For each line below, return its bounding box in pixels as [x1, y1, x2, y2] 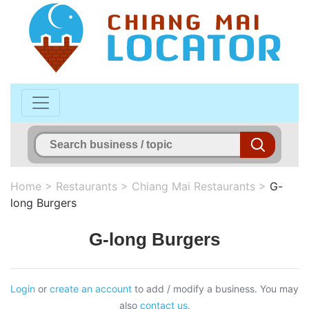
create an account [50, 282, 132, 295]
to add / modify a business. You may [132, 282, 299, 295]
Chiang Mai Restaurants [132, 179, 255, 193]
